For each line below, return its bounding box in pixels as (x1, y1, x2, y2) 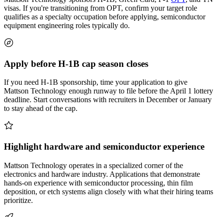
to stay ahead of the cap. (4, 104, 77, 113)
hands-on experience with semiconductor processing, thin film (4, 178, 193, 187)
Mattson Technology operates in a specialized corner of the (4, 161, 183, 170)
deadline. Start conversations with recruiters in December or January (4, 95, 212, 104)
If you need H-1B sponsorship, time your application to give (4, 78, 187, 87)
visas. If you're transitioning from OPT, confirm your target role (4, 3, 197, 12)
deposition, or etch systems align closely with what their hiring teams (4, 187, 213, 196)
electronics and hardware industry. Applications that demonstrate (4, 170, 200, 178)
